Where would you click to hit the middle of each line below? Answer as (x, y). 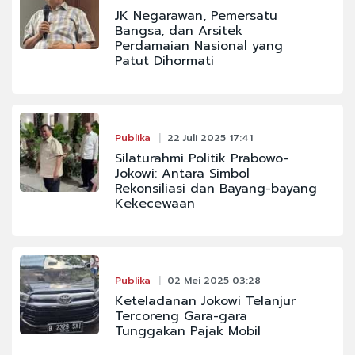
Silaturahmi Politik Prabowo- (201, 159)
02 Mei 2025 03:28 (214, 281)
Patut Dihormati (164, 61)
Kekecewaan (155, 204)
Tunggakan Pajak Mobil (187, 332)
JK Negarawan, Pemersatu (196, 16)
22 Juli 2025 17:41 (210, 138)
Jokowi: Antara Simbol (182, 174)
